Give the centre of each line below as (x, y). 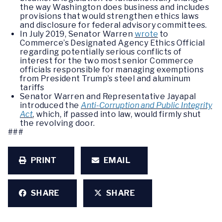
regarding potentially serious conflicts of (101, 52)
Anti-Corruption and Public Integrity (147, 106)
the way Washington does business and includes (114, 7)
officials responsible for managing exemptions (112, 70)
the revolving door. (57, 123)
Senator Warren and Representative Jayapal (108, 97)
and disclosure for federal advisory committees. (113, 25)
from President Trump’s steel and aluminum (105, 79)
